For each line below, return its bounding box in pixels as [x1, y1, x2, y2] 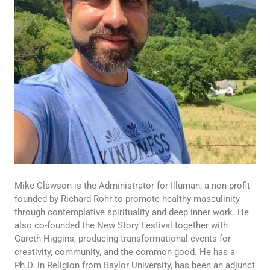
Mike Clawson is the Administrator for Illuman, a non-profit [14, 180, 250, 192]
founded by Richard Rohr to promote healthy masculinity [14, 193, 240, 205]
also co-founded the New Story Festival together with [14, 220, 228, 231]
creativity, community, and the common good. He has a [14, 246, 235, 258]
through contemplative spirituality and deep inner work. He [14, 207, 249, 218]
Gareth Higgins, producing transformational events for [14, 233, 231, 245]
